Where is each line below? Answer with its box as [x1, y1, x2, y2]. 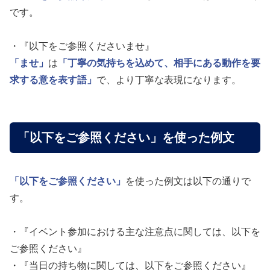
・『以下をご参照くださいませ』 [10, 40, 154, 51]
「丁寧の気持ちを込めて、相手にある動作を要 [58, 57, 260, 68]
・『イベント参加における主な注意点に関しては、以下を [10, 226, 260, 237]
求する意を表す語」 [10, 74, 96, 85]
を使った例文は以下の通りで [125, 175, 251, 186]
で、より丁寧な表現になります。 [96, 74, 241, 85]
